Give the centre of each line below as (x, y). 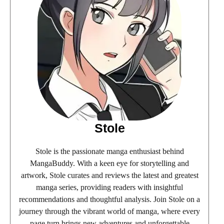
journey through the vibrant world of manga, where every (109, 211)
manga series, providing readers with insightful (109, 187)
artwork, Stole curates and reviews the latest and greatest (109, 175)
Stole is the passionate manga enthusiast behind (109, 151)
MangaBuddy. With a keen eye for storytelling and (109, 163)
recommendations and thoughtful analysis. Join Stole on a (109, 199)
